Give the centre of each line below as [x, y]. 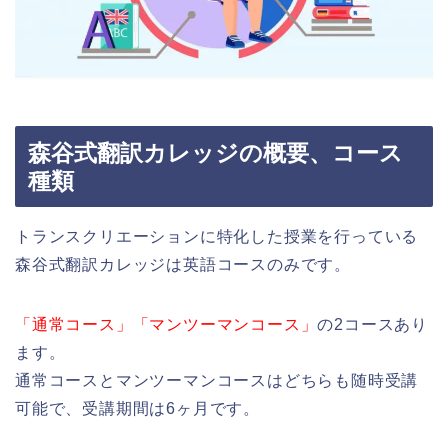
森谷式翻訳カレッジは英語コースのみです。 [183, 265]
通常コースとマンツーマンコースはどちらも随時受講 [217, 381]
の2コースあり [373, 325]
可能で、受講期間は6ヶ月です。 [137, 409]
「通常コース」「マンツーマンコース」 [166, 325]
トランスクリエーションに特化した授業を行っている [217, 237]
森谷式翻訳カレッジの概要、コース [215, 153]
